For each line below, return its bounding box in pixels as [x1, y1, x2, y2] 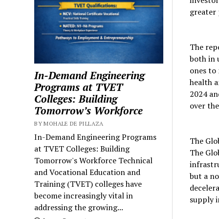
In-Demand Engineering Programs [34, 131, 157, 142]
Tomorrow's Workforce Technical [34, 154, 153, 166]
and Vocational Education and [34, 166, 141, 177]
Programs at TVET [34, 80, 123, 94]
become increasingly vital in [34, 190, 133, 201]
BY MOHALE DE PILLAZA [34, 119, 104, 127]
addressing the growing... [34, 201, 124, 213]
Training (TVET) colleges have [34, 178, 142, 189]
